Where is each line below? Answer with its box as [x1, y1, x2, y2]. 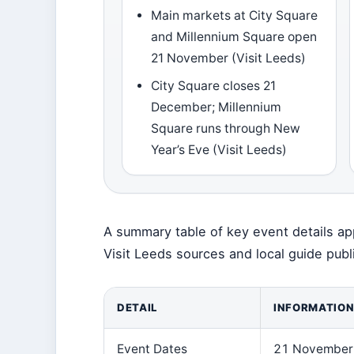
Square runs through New [151, 121, 301, 136]
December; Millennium [151, 100, 282, 115]
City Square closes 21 [151, 78, 277, 93]
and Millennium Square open [151, 29, 318, 44]
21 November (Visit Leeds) [151, 51, 307, 66]
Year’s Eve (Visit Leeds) [151, 142, 288, 157]
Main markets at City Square [151, 8, 318, 23]
